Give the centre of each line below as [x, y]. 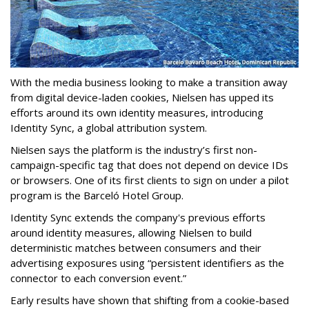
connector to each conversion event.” [98, 278]
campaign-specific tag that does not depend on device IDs [149, 165]
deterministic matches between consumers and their [136, 248]
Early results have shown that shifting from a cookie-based [150, 300]
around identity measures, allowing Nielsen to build [131, 233]
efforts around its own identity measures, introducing [137, 113]
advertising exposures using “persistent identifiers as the [147, 263]
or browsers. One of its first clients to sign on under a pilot [150, 180]
